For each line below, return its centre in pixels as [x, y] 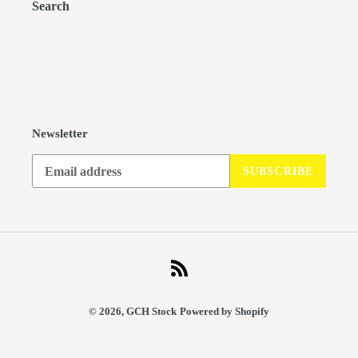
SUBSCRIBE [278, 171]
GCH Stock [151, 312]
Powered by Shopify [225, 312]
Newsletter [60, 133]
